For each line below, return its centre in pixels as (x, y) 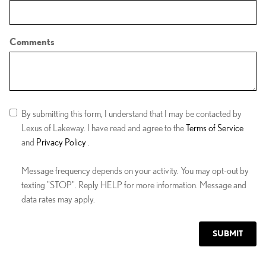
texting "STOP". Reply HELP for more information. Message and (134, 185)
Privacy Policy (62, 142)
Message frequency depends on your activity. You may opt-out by (135, 170)
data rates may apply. (58, 199)
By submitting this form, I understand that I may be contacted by (132, 113)
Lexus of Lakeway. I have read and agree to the (104, 128)
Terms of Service (215, 128)
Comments (32, 42)
